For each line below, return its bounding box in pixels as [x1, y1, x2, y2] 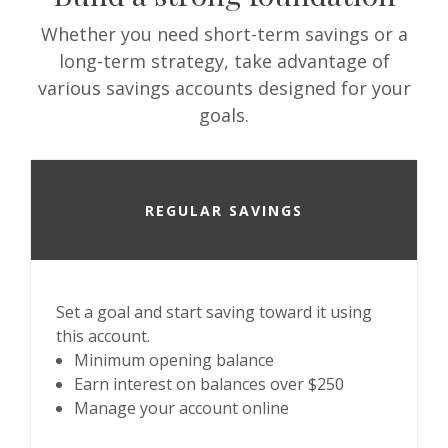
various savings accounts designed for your [37, 76, 411, 100]
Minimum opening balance [74, 349, 274, 371]
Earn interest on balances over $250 [74, 373, 344, 395]
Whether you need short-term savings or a [40, 22, 408, 46]
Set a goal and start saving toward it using [56, 301, 372, 323]
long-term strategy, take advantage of [58, 49, 390, 73]
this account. [56, 325, 150, 347]
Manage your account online [74, 397, 289, 419]
